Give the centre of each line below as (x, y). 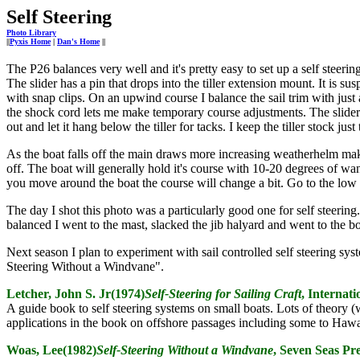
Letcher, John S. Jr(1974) (76, 293)
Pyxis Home (30, 41)
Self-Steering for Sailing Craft (223, 293)
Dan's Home (78, 41)
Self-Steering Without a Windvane (185, 350)
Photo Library (31, 33)
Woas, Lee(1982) (51, 350)
